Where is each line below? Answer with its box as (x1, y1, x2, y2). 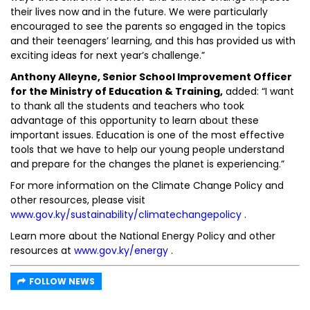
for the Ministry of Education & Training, (10, 84, 223, 98)
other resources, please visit (10, 193, 145, 207)
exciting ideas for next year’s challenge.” (10, 48, 205, 62)
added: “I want (223, 84, 294, 98)
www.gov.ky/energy (74, 244, 168, 257)
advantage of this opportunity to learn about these (10, 113, 259, 127)
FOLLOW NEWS (29, 275, 95, 287)
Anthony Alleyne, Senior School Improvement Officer (10, 70, 292, 84)
